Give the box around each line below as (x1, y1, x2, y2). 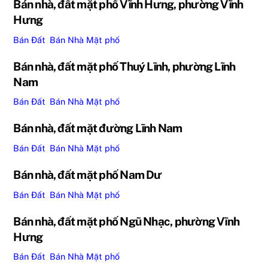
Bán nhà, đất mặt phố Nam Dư (13, 168, 162, 182)
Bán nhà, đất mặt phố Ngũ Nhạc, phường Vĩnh (13, 214, 240, 228)
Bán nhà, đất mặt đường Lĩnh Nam (13, 121, 182, 135)
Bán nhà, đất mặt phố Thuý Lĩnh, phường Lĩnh (13, 59, 236, 73)
